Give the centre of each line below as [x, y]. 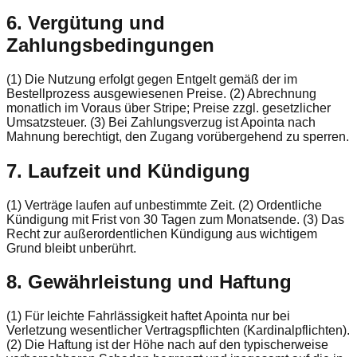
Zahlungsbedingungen [110, 45]
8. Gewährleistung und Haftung [149, 282]
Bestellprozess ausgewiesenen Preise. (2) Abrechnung [161, 93]
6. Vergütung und [86, 22]
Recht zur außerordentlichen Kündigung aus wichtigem [162, 233]
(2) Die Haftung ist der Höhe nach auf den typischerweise [167, 345]
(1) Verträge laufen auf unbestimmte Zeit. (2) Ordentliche [164, 205]
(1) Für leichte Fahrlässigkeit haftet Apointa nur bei [148, 316]
